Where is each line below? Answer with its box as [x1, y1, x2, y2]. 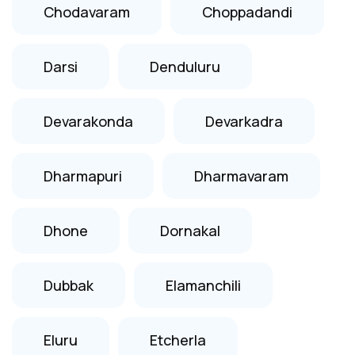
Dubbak [44, 275, 94, 295]
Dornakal [160, 220, 220, 240]
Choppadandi [202, 2, 292, 21]
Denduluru [150, 56, 220, 76]
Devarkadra [205, 111, 283, 131]
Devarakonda [44, 111, 133, 131]
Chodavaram [44, 2, 130, 21]
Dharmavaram [194, 166, 288, 185]
